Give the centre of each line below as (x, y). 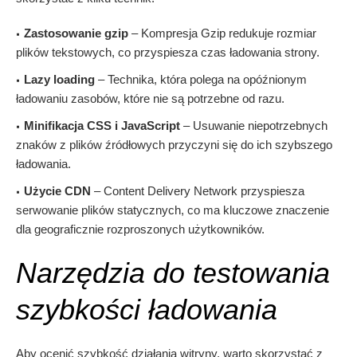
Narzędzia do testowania (173, 273)
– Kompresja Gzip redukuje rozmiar (222, 33)
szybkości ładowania (147, 310)
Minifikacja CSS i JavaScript (102, 126)
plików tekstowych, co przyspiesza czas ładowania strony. (168, 53)
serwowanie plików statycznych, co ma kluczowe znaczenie (173, 210)
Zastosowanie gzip (76, 33)
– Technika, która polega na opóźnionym (201, 80)
